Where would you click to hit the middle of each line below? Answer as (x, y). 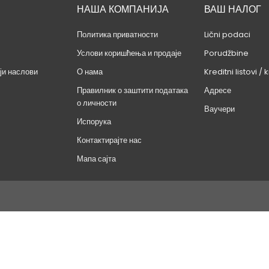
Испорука (94, 122)
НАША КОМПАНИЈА (123, 9)
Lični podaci (227, 35)
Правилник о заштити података (133, 90)
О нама (90, 72)
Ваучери (219, 109)
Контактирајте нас (110, 140)
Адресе (217, 90)
